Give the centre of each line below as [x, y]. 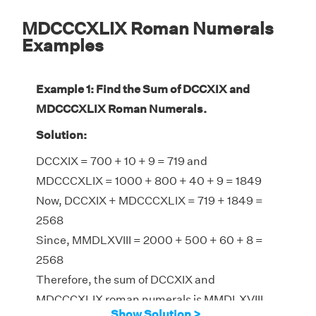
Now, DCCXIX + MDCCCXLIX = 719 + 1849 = [150, 201]
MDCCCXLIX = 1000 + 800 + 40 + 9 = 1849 [149, 181]
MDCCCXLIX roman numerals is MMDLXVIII [150, 300]
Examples [63, 45]
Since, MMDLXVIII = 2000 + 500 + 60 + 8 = [150, 241]
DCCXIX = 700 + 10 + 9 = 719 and [122, 162]
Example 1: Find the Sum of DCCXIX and [143, 90]
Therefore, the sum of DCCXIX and [126, 280]
